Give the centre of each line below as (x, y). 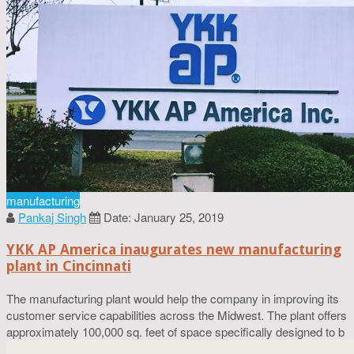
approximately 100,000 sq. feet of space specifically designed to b (175, 331)
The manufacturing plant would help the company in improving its (173, 298)
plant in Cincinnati (69, 265)
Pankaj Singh (52, 217)
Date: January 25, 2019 (164, 217)
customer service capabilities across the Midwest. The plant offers (177, 314)
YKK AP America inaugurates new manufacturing (174, 249)
